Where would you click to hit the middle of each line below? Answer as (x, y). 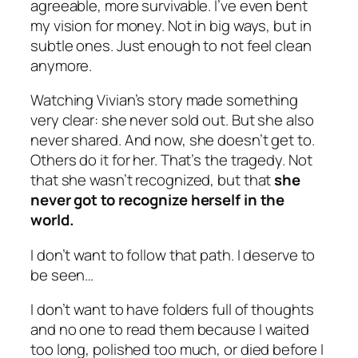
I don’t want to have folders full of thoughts (172, 310)
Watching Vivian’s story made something (165, 100)
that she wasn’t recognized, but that (153, 180)
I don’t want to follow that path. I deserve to (173, 255)
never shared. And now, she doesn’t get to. (173, 140)
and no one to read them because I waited (170, 330)
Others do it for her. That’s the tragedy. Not (171, 160)
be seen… (62, 274)
